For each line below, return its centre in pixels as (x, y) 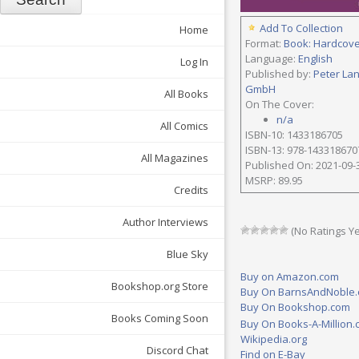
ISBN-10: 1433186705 (294, 135)
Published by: (279, 74)
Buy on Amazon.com (290, 277)
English (315, 59)
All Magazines (175, 158)
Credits (191, 190)
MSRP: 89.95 (274, 181)
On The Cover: (280, 105)
